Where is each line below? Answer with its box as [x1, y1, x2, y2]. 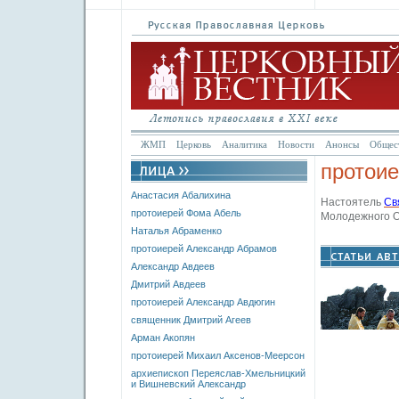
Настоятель [321, 196, 384, 208]
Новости [278, 139, 314, 150]
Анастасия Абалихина [131, 190, 231, 200]
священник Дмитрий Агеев [131, 314, 251, 325]
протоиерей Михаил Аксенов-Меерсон [131, 350, 305, 361]
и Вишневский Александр [131, 379, 246, 389]
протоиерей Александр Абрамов [131, 243, 277, 254]
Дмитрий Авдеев [131, 279, 206, 289]
